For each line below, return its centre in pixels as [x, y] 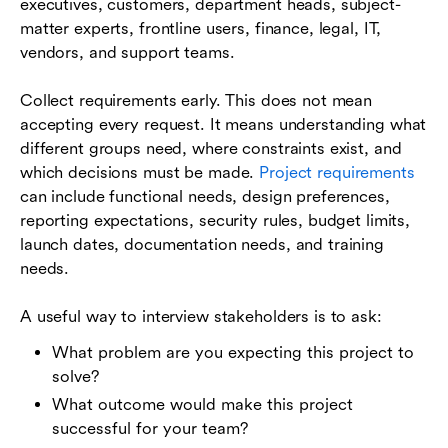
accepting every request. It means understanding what [223, 124]
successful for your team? [150, 428]
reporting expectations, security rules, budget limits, [215, 220]
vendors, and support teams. [127, 52]
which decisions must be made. [140, 172]
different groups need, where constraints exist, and [211, 148]
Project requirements [337, 172]
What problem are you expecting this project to [233, 352]
